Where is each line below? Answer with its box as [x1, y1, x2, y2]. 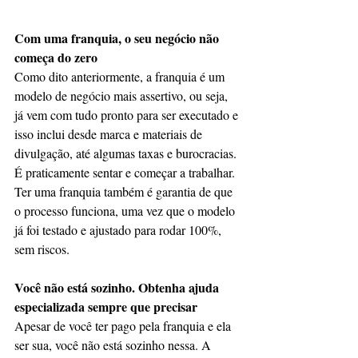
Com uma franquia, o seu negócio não [14, 29, 222, 47]
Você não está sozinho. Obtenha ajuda [14, 278, 222, 296]
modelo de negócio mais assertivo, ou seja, [14, 87, 231, 104]
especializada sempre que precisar [14, 297, 197, 316]
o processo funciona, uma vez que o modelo [14, 202, 238, 219]
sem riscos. [14, 241, 70, 257]
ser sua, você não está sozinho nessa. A [14, 336, 214, 353]
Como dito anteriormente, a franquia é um [14, 68, 228, 85]
